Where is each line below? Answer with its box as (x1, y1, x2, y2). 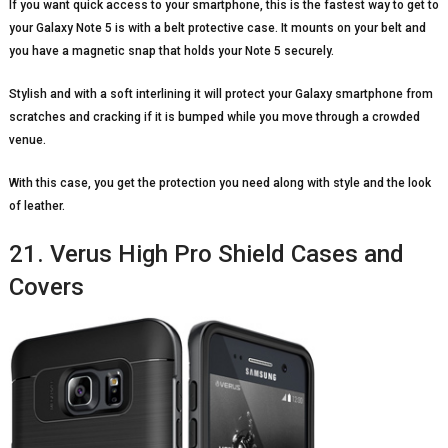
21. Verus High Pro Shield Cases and (8, 239, 404, 268)
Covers (8, 272, 84, 301)
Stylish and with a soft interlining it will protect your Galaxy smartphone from (8, 86, 433, 101)
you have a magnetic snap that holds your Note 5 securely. (8, 43, 334, 58)
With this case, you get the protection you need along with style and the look (8, 175, 431, 190)
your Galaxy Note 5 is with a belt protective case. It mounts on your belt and (8, 20, 426, 35)
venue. (8, 132, 46, 147)
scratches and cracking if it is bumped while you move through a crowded (8, 109, 420, 124)
